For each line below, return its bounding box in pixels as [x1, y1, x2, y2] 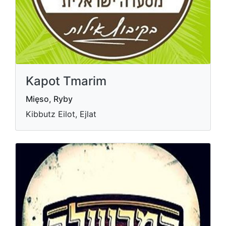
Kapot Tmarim [26, 74, 106, 88]
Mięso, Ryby [26, 94, 73, 104]
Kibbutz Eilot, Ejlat [26, 109, 96, 119]
